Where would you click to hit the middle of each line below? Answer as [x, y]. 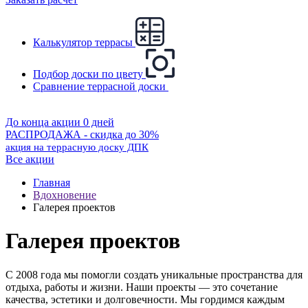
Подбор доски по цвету [88, 74]
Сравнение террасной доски [99, 86]
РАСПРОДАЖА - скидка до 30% [82, 134]
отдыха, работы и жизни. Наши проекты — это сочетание [142, 287]
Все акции [30, 159]
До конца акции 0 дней [60, 122]
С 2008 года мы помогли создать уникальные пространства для [154, 274]
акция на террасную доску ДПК [77, 147]
